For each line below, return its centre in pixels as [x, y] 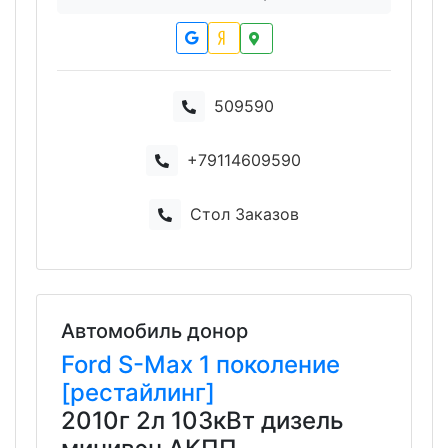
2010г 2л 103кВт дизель [202, 420]
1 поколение [269, 364]
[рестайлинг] [138, 392]
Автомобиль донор [154, 331]
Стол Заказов [244, 214]
